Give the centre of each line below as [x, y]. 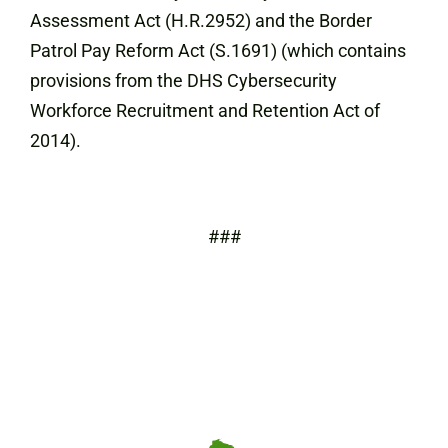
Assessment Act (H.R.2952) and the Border [201, 20]
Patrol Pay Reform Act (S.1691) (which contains [218, 50]
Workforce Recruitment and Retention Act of [205, 110]
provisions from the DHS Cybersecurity [183, 80]
